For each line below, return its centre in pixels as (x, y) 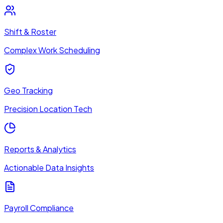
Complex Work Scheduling (52, 50)
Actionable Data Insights (49, 167)
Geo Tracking (28, 90)
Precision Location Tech (48, 109)
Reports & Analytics (40, 149)
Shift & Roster (30, 31)
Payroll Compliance (39, 208)
